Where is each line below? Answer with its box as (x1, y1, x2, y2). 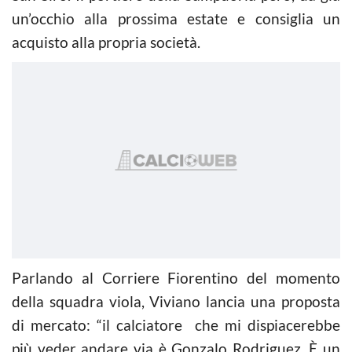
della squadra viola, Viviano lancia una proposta (12, 291, 340, 310)
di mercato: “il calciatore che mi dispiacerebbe (12, 315, 340, 334)
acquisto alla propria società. (12, 32, 200, 51)
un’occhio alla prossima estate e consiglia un (12, 9, 340, 27)
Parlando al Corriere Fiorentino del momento (12, 268, 340, 287)
